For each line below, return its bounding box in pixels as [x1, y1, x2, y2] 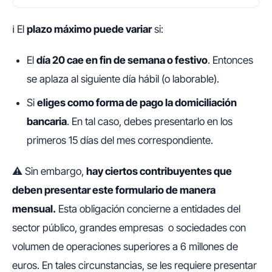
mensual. [12, 203, 56, 216]
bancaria [27, 115, 67, 128]
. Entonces [208, 53, 253, 66]
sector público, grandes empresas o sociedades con [12, 222, 246, 234]
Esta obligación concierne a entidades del [56, 203, 240, 216]
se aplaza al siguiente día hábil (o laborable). [27, 72, 219, 85]
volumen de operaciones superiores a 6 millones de [12, 240, 238, 253]
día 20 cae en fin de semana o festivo [36, 53, 208, 66]
